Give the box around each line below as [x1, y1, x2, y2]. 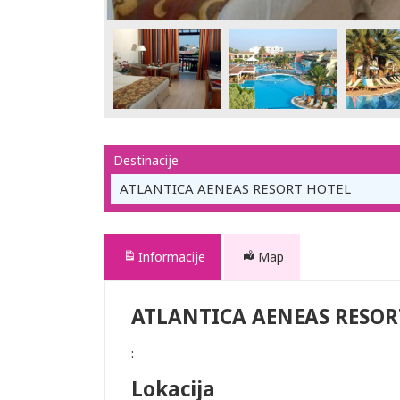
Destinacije [113, 152, 179, 169]
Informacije [138, 248, 205, 265]
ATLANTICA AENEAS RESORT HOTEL [120, 179, 351, 197]
